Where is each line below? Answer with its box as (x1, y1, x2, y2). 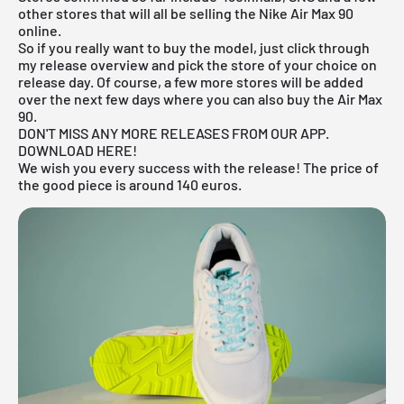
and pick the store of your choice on (149, 55, 377, 73)
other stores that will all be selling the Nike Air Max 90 (18, 4, 353, 22)
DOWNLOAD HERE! (18, 141, 137, 159)
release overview (40, 55, 149, 73)
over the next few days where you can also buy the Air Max (18, 89, 382, 107)
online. (18, 21, 61, 39)
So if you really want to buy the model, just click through (18, 38, 370, 56)
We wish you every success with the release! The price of (18, 158, 379, 176)
